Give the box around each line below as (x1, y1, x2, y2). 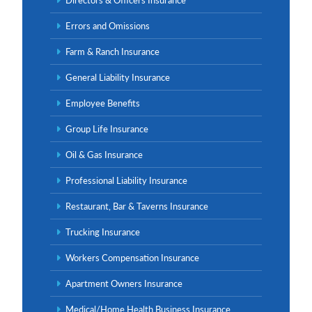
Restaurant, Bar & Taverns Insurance (65, 199, 208, 212)
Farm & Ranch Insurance (65, 45, 159, 58)
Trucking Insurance (65, 225, 140, 238)
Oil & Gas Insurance (65, 148, 143, 161)
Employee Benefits (65, 96, 140, 109)
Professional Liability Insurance (65, 173, 187, 187)
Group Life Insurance (65, 122, 148, 135)
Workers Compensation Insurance (65, 251, 199, 264)
